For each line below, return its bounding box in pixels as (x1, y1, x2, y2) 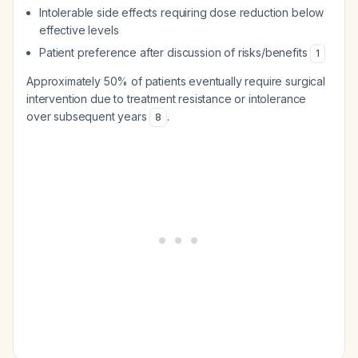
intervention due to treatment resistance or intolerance (26, 92, 307, 105)
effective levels (39, 23, 119, 37)
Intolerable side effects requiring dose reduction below (39, 6, 324, 19)
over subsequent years (26, 109, 150, 123)
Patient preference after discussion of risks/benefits (39, 46, 311, 59)
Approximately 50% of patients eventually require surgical (26, 74, 325, 88)
